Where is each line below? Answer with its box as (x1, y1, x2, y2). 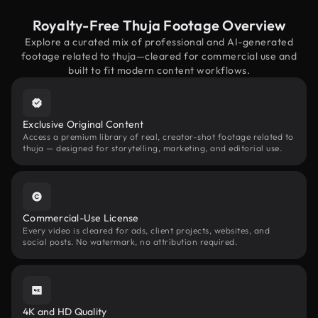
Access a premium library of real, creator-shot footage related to (23, 131, 294, 142)
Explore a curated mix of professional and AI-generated (25, 35, 293, 48)
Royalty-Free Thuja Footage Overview (32, 16, 286, 34)
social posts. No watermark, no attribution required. (23, 236, 237, 247)
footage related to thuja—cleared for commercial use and (21, 50, 297, 62)
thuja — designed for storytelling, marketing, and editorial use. (23, 143, 282, 153)
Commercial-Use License (23, 212, 139, 224)
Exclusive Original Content (23, 118, 144, 131)
